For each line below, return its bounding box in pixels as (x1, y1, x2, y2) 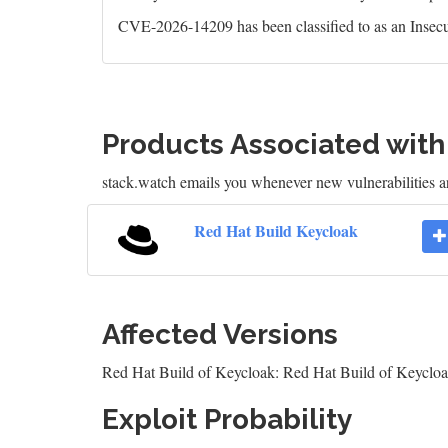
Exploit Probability (102, 403, 352, 436)
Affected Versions (102, 318, 338, 351)
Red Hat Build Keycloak (193, 219, 358, 242)
